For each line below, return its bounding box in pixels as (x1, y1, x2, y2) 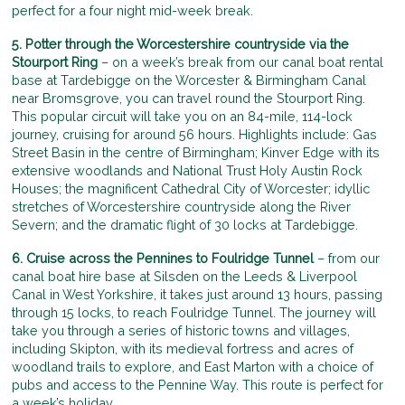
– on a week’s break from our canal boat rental (98, 53, 384, 70)
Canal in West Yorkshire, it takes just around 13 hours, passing (12, 287, 383, 303)
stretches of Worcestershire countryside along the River (12, 198, 352, 214)
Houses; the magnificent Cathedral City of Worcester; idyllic (12, 180, 371, 196)
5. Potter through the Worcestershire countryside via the (12, 35, 350, 52)
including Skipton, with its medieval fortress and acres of (12, 341, 354, 357)
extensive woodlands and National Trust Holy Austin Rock (12, 162, 363, 178)
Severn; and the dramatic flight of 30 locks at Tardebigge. (12, 216, 359, 232)
